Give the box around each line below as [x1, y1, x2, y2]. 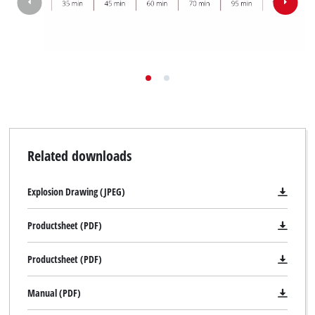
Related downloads [27, 146, 131, 166]
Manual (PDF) [27, 286, 81, 300]
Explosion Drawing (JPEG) [27, 185, 125, 199]
